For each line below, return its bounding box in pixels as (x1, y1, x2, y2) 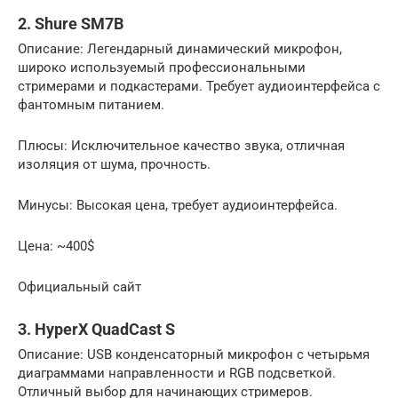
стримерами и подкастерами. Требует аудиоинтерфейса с (18, 78, 380, 95)
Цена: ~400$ (18, 238, 94, 255)
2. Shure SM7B (18, 14, 123, 34)
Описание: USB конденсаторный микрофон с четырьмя (18, 346, 370, 363)
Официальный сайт (18, 279, 141, 296)
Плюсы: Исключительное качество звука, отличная (18, 138, 345, 155)
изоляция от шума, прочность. (18, 156, 211, 173)
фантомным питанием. (18, 97, 164, 114)
